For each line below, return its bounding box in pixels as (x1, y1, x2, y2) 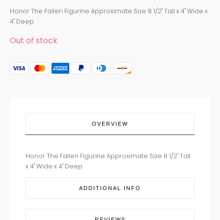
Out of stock (10, 34, 57, 46)
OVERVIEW (92, 121, 128, 127)
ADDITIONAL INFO (79, 185, 141, 192)
